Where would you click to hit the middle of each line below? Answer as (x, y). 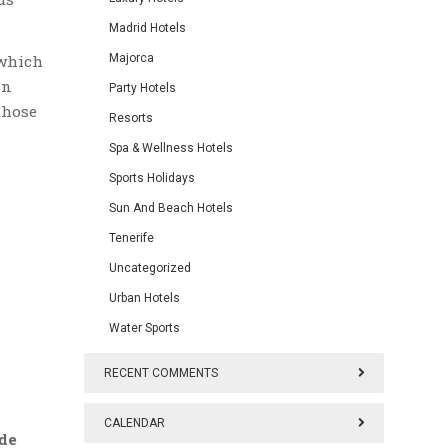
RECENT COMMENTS (161, 373)
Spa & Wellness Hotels (171, 148)
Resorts (131, 118)
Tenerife (131, 238)
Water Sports (144, 328)
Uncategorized (150, 268)
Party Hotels (142, 88)
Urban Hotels (144, 298)
